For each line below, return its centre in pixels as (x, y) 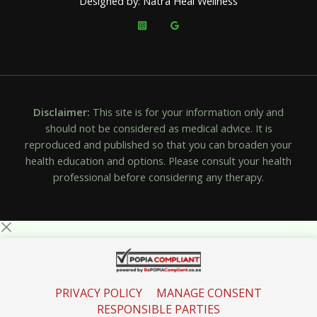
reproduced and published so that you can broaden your (158, 145)
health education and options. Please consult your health (158, 161)
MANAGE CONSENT (209, 290)
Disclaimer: (62, 112)
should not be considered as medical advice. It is (158, 128)
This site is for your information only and (187, 112)
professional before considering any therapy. (158, 177)
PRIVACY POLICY (98, 290)
